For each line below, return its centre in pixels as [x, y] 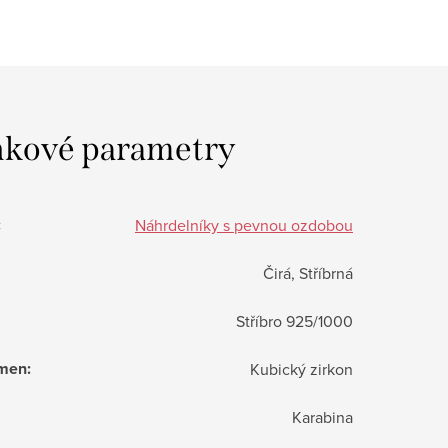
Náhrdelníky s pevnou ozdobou [244, 224]
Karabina [322, 416]
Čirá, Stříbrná [308, 272]
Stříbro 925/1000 [294, 320]
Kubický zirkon [301, 368]
